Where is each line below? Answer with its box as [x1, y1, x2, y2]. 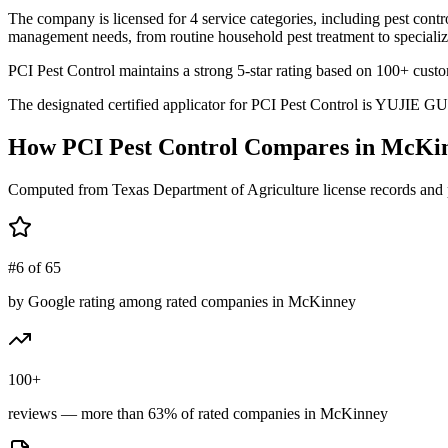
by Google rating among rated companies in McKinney [8, 292, 356, 310]
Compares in [238, 133, 381, 160]
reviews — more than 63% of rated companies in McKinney [8, 404, 388, 422]
